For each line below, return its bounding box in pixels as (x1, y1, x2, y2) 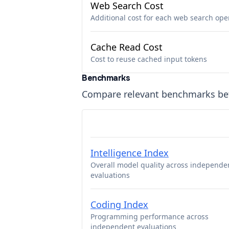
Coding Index (90, 198, 148, 211)
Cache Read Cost (90, 41, 163, 53)
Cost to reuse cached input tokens (90, 54, 207, 64)
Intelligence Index (90, 147, 169, 159)
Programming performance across (90, 212, 209, 221)
